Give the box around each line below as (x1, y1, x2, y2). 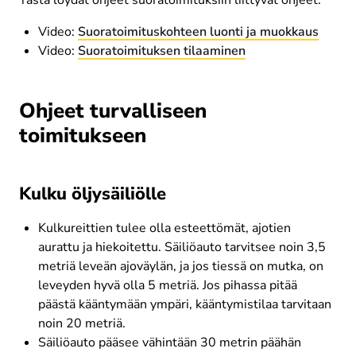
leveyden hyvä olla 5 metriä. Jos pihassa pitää (38, 276, 300, 294)
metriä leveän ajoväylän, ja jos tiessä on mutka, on (38, 257, 327, 275)
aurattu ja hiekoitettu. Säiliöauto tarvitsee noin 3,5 (38, 238, 329, 256)
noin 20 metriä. (38, 314, 126, 332)
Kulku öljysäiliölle (19, 182, 166, 206)
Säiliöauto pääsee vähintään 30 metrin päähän (38, 333, 304, 351)
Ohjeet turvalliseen (19, 97, 207, 125)
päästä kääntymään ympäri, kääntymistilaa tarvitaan (38, 295, 335, 313)
